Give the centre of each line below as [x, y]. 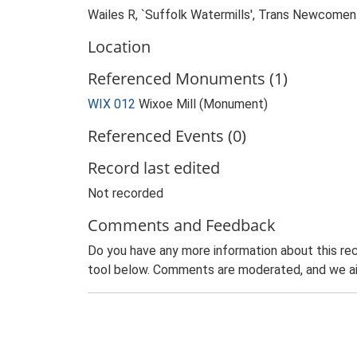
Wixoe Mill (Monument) [203, 104]
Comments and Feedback [182, 225]
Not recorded [126, 193]
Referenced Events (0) [167, 136]
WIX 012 [112, 104]
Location [119, 47]
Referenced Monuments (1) [188, 78]
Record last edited [154, 168]
